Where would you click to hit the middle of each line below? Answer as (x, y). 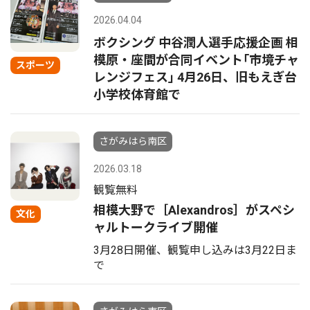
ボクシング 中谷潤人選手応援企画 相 (196, 43)
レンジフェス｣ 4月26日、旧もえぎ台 (195, 77)
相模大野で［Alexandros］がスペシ (194, 210)
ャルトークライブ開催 (156, 227)
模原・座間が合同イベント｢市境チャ (196, 60)
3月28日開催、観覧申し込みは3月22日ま (195, 250)
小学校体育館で (137, 94)
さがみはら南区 (133, 141)
